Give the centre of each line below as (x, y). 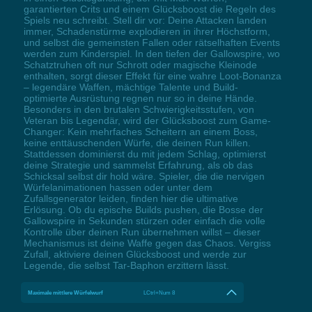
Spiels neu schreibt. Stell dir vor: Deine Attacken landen (145, 20)
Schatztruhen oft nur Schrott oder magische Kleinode (140, 64)
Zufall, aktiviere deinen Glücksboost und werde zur (135, 254)
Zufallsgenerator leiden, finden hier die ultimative (131, 198)
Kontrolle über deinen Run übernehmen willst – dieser (142, 232)
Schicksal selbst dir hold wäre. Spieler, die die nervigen (144, 176)
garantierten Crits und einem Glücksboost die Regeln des (149, 9)
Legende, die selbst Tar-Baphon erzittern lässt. (126, 265)
